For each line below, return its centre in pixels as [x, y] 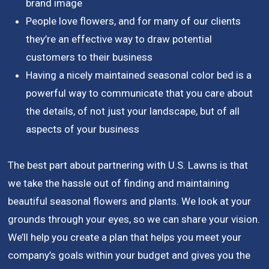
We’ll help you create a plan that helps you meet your [125, 237]
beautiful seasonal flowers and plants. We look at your [130, 201]
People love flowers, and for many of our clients [134, 21]
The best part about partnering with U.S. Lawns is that [128, 165]
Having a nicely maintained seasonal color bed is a [139, 75]
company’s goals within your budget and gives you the [129, 255]
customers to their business [89, 57]
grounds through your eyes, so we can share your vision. [134, 219]
